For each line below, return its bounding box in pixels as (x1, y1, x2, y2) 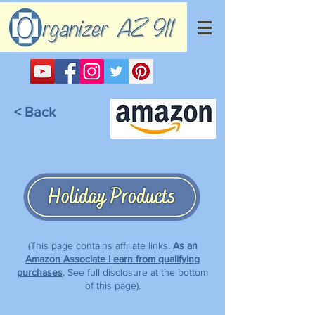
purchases (17, 266, 63, 278)
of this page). (84, 280, 141, 291)
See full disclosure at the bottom (67, 266, 208, 278)
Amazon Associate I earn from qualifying (25, 253, 200, 264)
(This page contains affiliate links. (27, 240, 173, 251)
